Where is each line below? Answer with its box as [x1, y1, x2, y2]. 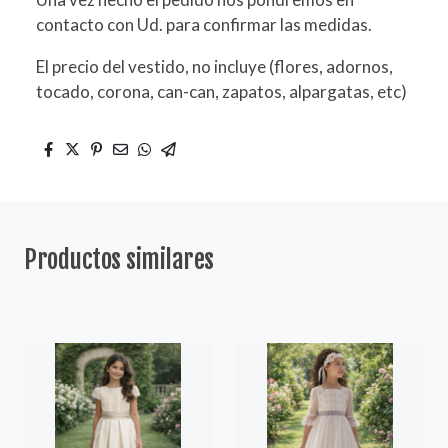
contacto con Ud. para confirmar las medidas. [36, 14, 372, 36]
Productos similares [24, 242, 214, 275]
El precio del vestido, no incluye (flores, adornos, [36, 56, 393, 78]
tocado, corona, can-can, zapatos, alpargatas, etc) [36, 81, 410, 103]
